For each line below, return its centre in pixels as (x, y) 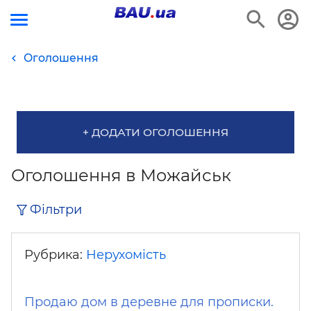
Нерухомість (126, 254)
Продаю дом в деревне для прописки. (149, 302)
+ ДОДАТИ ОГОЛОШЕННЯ (155, 132)
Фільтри (56, 210)
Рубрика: (55, 254)
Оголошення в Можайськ (121, 175)
